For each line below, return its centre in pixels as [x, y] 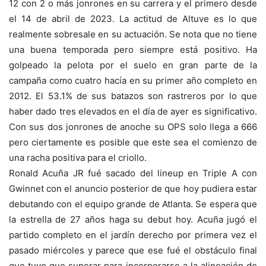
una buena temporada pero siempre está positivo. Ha [133, 50]
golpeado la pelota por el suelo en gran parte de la [133, 65]
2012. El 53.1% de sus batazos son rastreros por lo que [133, 96]
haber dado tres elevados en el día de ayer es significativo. [133, 112]
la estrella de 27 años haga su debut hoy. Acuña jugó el [133, 220]
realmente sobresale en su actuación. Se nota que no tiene [133, 34]
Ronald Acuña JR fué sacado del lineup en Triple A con [133, 173]
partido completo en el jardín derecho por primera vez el [133, 235]
